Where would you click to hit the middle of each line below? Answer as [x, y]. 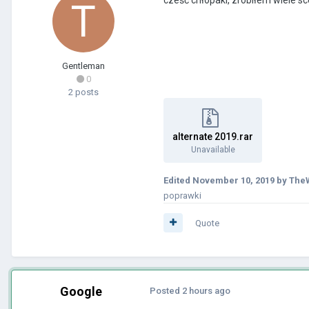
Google [81, 291]
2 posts [83, 92]
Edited [178, 180]
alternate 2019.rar [213, 136]
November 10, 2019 [233, 180]
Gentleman [83, 66]
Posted [166, 290]
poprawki [182, 195]
